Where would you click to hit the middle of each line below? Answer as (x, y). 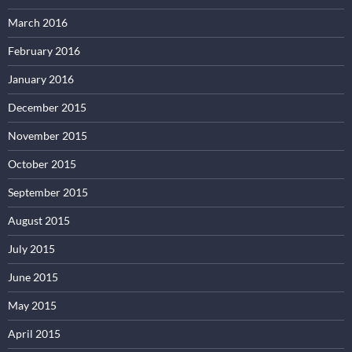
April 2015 (34, 333)
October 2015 (42, 163)
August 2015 (39, 220)
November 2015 (48, 135)
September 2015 (48, 192)
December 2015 (47, 107)
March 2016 (38, 22)
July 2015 (31, 248)
